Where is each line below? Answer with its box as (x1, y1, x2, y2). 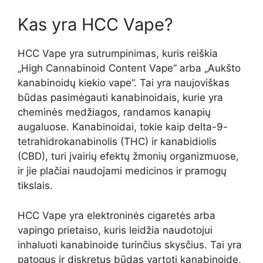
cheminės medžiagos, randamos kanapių (18, 106, 211, 118)
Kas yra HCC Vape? (18, 14, 173, 35)
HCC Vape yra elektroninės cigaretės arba (18, 209, 215, 221)
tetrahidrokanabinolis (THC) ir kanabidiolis (18, 136, 217, 147)
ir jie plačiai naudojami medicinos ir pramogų (18, 165, 227, 177)
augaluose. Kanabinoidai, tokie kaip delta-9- (18, 121, 228, 133)
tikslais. (18, 180, 53, 191)
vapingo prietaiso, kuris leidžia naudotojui (18, 224, 213, 236)
